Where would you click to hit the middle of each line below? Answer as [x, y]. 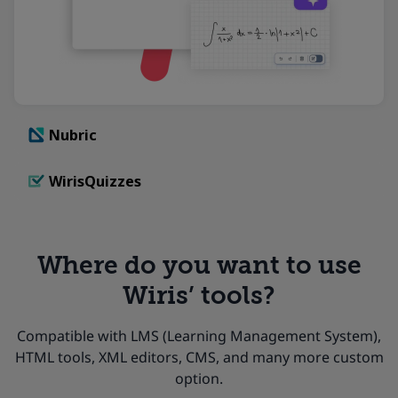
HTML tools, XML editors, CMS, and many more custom [199, 358]
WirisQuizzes [95, 182]
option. [199, 379]
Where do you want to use [199, 266]
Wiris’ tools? [199, 296]
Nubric [72, 135]
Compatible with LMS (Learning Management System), [199, 336]
